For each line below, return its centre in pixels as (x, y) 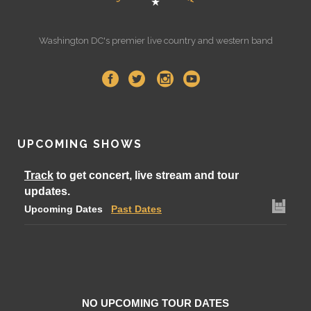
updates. (47, 192)
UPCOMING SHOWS (80, 144)
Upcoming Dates (64, 209)
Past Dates (136, 209)
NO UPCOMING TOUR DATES (155, 303)
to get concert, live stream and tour (146, 176)
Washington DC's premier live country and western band (155, 41)
